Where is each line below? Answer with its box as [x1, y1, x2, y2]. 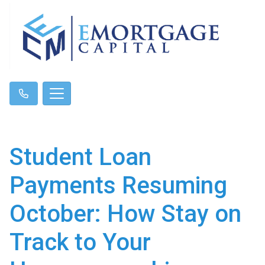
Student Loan [9, 143, 151, 171]
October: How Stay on [9, 199, 241, 228]
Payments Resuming [9, 171, 227, 199]
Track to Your [9, 228, 151, 256]
